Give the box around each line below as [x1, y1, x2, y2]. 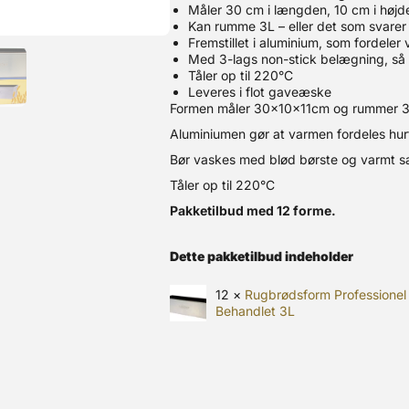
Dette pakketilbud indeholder [170, 248, 354, 264]
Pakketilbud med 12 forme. [170, 203, 337, 218]
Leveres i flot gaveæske [188, 84, 332, 100]
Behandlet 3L [215, 303, 295, 319]
